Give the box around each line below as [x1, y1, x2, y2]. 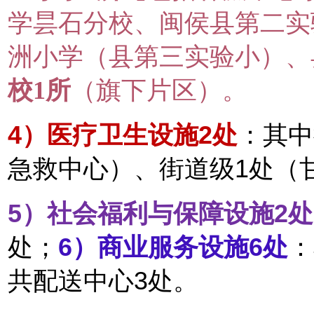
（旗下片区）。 [71, 76, 247, 104]
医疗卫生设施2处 [47, 121, 238, 149]
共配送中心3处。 [8, 266, 198, 295]
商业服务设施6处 [97, 233, 288, 261]
